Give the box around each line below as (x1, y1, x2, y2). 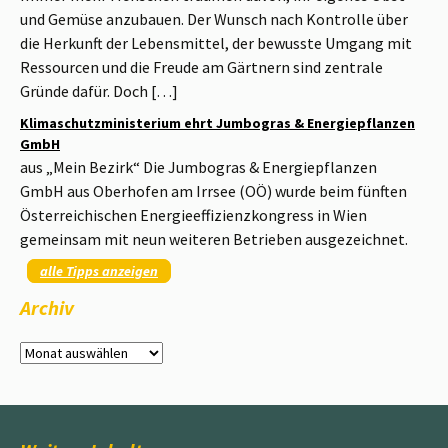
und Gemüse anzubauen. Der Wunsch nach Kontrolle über (20, 9, 408, 30)
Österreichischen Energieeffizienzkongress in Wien (20, 205, 367, 226)
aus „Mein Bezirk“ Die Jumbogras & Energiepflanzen (20, 157, 377, 178)
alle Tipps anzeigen (40, 262, 158, 281)
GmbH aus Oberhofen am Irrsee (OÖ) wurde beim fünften (20, 181, 407, 202)
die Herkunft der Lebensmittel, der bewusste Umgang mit (20, 33, 412, 54)
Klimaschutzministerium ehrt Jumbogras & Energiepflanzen (20, 114, 415, 133)
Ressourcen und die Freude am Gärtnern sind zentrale (20, 57, 383, 78)
